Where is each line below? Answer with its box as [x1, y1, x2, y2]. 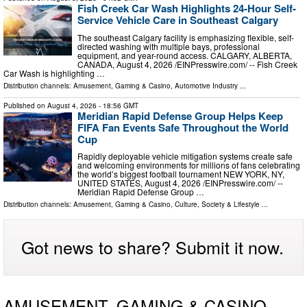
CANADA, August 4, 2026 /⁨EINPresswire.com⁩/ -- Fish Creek [77, 58, 297, 70]
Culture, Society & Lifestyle [175, 199, 260, 210]
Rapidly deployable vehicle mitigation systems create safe [77, 150, 293, 162]
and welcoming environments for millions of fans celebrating [77, 159, 300, 171]
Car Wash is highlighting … [3, 66, 105, 79]
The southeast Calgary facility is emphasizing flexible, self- [77, 31, 294, 43]
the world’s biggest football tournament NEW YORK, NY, [77, 168, 284, 180]
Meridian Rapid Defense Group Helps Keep [77, 108, 283, 123]
